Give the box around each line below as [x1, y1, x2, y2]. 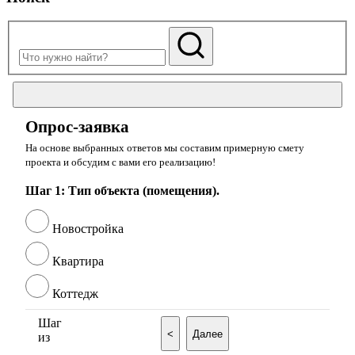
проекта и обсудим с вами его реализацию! [25, 156, 216, 168]
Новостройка [52, 222, 124, 235]
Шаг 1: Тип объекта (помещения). [25, 184, 219, 197]
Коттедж [52, 287, 98, 300]
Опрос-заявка [25, 117, 129, 136]
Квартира [52, 254, 104, 268]
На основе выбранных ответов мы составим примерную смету [25, 142, 304, 154]
